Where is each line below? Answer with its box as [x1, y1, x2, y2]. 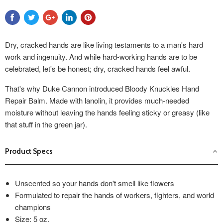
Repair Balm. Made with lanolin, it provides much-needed [5, 95, 189, 106]
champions [15, 202, 51, 213]
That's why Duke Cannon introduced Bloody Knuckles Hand [5, 83, 199, 94]
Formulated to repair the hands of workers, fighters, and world [15, 190, 214, 201]
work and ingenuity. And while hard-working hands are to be [5, 51, 197, 62]
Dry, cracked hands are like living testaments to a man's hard [5, 39, 203, 50]
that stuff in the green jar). [5, 119, 87, 130]
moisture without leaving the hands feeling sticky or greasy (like [5, 107, 210, 118]
